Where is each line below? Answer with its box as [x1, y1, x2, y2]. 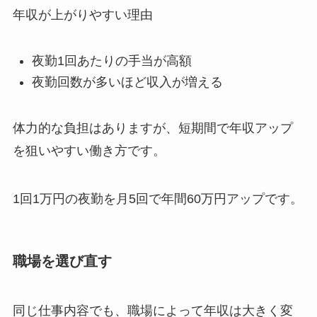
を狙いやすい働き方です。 [12, 144, 166, 158]
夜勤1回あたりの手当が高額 [31, 54, 192, 69]
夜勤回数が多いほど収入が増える [31, 75, 223, 90]
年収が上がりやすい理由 [12, 8, 153, 23]
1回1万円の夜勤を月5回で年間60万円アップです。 [12, 192, 303, 207]
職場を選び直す [12, 253, 112, 270]
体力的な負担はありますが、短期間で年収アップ [12, 121, 293, 136]
